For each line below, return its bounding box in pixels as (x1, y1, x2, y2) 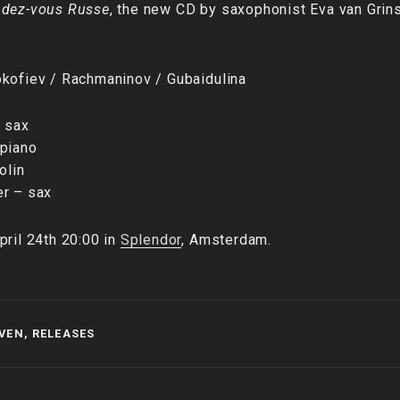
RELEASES (32, 327, 96, 341)
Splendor (120, 231, 182, 249)
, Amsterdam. (181, 231, 271, 249)
